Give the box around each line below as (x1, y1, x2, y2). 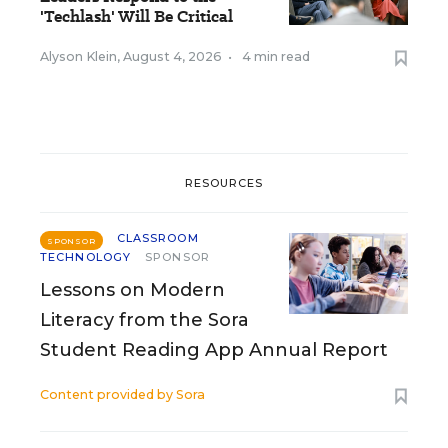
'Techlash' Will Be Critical (40, 5, 233, 28)
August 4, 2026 (123, 49, 222, 64)
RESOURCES (184, 175, 264, 190)
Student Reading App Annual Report (40, 339, 388, 361)
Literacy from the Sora (40, 309, 249, 331)
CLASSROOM (116, 231, 199, 245)
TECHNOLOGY (40, 250, 131, 264)
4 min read (242, 49, 310, 64)
